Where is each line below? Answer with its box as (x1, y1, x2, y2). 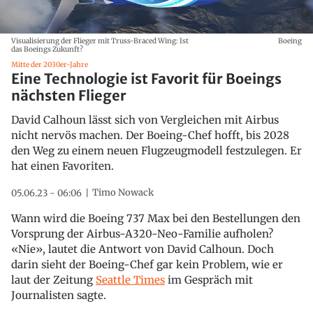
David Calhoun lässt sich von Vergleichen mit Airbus (11, 112, 279, 126)
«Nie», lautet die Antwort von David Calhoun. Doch (11, 242, 274, 256)
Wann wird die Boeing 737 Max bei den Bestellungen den (11, 211, 300, 225)
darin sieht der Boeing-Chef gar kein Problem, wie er (11, 257, 283, 271)
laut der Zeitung (11, 272, 96, 286)
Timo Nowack (92, 186, 154, 198)
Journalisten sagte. (11, 288, 106, 302)
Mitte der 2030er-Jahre (11, 59, 88, 69)
